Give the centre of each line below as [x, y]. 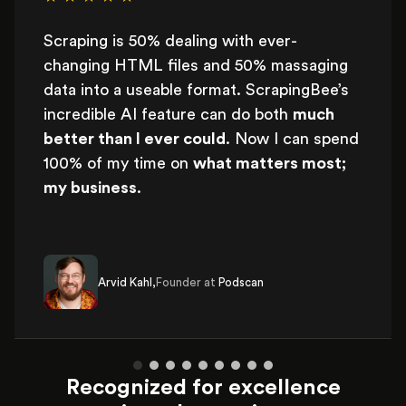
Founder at [187, 282]
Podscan [241, 282]
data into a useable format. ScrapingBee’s [196, 90]
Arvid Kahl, [127, 282]
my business [90, 188]
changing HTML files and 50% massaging [196, 65]
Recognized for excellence [203, 388]
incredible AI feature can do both [168, 114]
